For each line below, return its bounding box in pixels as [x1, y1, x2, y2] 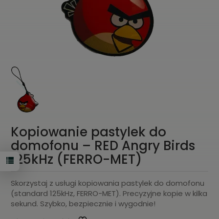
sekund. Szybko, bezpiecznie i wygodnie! [11, 198, 156, 209]
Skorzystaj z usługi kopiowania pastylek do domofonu [11, 178, 205, 188]
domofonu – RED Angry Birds [11, 137, 196, 154]
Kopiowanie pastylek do [11, 123, 167, 141]
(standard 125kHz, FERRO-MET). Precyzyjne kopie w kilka [11, 188, 208, 198]
